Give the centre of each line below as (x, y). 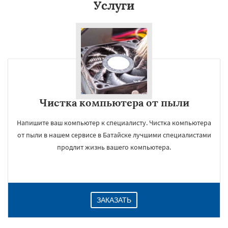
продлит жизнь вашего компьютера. (114, 147)
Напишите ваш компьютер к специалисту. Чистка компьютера (114, 123)
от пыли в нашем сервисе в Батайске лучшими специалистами (114, 135)
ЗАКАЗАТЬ (114, 200)
